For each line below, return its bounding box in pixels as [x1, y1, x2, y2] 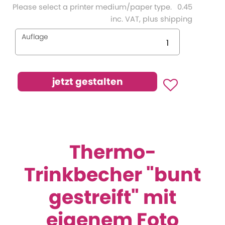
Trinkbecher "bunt [24, 161, 201, 188]
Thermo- [69, 139, 156, 165]
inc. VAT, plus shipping [110, 14, 192, 24]
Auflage [22, 32, 48, 42]
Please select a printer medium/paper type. [13, 2, 172, 12]
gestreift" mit [49, 184, 176, 210]
